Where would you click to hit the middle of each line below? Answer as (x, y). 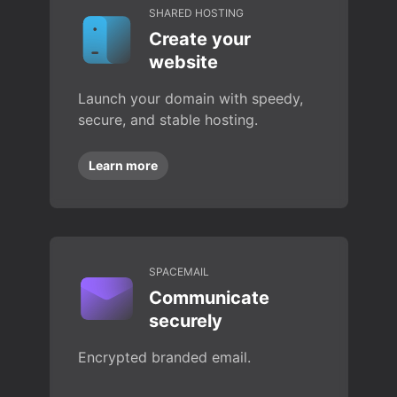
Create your (199, 39)
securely (185, 321)
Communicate (209, 298)
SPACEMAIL (179, 272)
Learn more (123, 165)
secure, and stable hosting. (167, 120)
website (183, 62)
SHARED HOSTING (196, 13)
